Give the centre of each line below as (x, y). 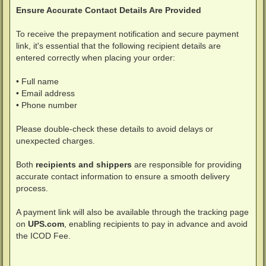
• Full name (37, 82)
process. (32, 189)
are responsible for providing (187, 165)
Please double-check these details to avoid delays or (115, 129)
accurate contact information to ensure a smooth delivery (123, 177)
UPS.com (46, 224)
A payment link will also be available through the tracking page (132, 212)
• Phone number (47, 105)
